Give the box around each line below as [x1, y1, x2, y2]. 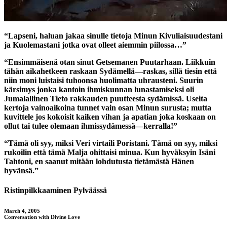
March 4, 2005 [4, 208, 40, 214]
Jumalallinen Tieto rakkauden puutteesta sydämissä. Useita [4, 94, 207, 103]
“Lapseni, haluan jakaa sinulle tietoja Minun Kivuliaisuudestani [4, 31, 222, 40]
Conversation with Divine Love [4, 214, 80, 220]
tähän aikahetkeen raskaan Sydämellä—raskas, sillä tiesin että [4, 66, 217, 75]
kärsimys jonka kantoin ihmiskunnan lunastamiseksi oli [4, 85, 194, 94]
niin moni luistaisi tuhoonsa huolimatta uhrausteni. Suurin [4, 75, 203, 85]
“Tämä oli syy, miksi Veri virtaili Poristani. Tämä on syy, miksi [4, 138, 217, 147]
